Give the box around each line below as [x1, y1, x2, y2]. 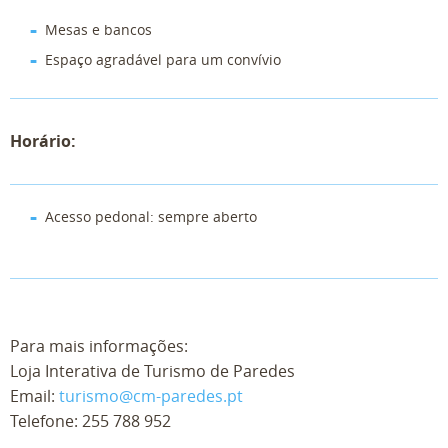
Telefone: [10, 409, 82, 432]
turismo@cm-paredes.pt [59, 384, 243, 407]
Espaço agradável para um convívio [45, 49, 281, 69]
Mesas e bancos [45, 19, 152, 39]
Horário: [10, 129, 76, 152]
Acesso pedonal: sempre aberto [45, 206, 257, 226]
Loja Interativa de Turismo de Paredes [10, 359, 295, 382]
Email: [10, 384, 59, 407]
